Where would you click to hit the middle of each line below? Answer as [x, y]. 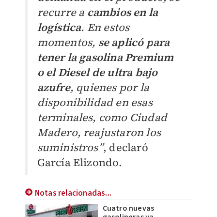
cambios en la [123, 12]
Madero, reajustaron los [99, 132]
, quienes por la [109, 87]
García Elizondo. [80, 163]
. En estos [105, 27]
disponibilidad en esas [95, 102]
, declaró [125, 147]
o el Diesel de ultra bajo [97, 72]
